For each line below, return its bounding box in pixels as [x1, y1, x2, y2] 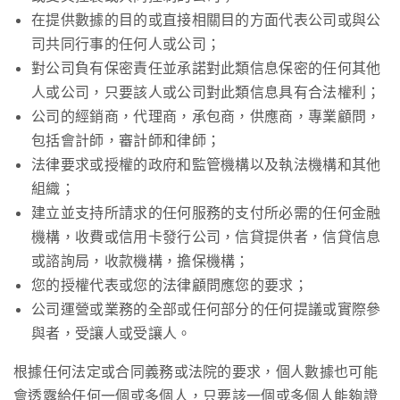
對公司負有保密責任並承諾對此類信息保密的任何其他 [31, 59, 381, 78]
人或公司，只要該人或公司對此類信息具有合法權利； [31, 83, 381, 102]
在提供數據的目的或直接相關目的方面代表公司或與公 [31, 11, 381, 29]
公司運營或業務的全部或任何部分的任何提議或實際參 [31, 300, 381, 319]
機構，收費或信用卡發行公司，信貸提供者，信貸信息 [31, 228, 381, 246]
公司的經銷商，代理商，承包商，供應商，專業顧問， [31, 107, 381, 126]
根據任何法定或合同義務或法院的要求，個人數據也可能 [13, 362, 379, 381]
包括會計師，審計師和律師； [31, 131, 221, 150]
